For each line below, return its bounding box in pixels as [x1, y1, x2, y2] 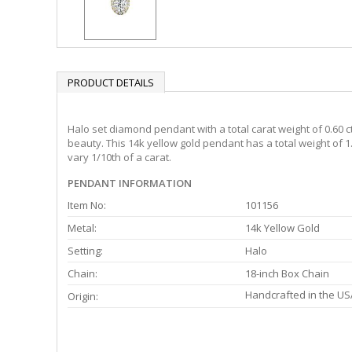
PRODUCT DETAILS [68, 75, 154, 90]
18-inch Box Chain [245, 266, 329, 281]
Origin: [68, 289, 98, 304]
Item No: [68, 198, 106, 213]
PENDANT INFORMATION [68, 176, 192, 191]
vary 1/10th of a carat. [68, 150, 171, 165]
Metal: [68, 221, 97, 236]
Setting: [68, 244, 103, 258]
